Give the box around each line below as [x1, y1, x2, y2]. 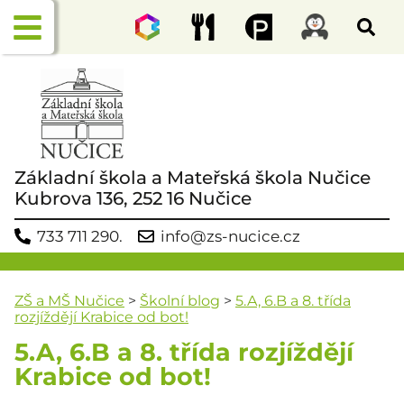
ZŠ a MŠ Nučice [14, 291, 124, 309]
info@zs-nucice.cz [161, 226, 300, 245]
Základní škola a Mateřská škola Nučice [14, 167, 371, 188]
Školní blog [140, 291, 220, 309]
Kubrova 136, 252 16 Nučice [14, 188, 252, 209]
